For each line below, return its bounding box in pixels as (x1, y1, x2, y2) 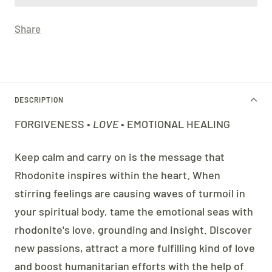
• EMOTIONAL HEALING (118, 117, 230, 131)
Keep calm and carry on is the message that (15, 149, 225, 163)
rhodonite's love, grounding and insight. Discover (15, 222, 252, 236)
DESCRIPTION (15, 95, 64, 104)
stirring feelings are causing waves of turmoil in (15, 186, 245, 200)
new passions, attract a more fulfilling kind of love (15, 240, 255, 254)
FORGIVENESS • (15, 117, 93, 131)
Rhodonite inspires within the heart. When (15, 168, 220, 182)
